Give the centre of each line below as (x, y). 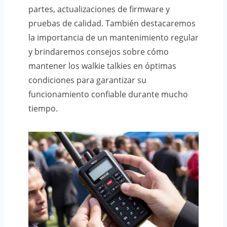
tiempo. (43, 108)
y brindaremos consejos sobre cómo (99, 51)
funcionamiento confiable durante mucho (108, 94)
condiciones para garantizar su (87, 80)
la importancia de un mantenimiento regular (113, 37)
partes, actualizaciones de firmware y (99, 9)
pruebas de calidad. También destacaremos (112, 23)
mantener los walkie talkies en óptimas (102, 66)
